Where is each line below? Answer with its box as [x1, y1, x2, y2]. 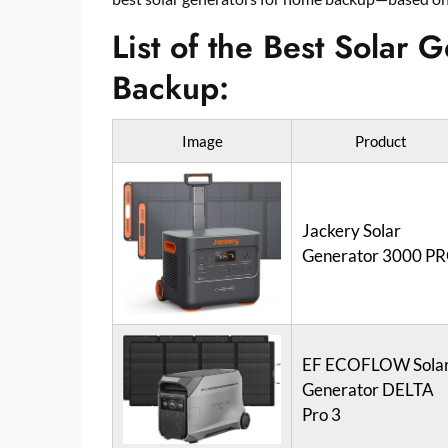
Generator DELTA [302, 379, 435, 400]
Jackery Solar [302, 220, 402, 241]
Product [355, 132, 408, 150]
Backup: [112, 65, 229, 111]
